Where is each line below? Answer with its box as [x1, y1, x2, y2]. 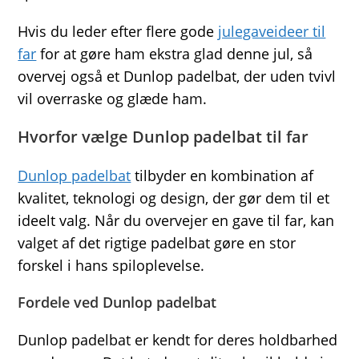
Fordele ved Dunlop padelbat [18, 292, 217, 312]
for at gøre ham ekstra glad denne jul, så [36, 43, 313, 63]
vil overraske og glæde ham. [18, 88, 208, 108]
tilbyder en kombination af [131, 165, 314, 185]
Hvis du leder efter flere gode [18, 21, 219, 41]
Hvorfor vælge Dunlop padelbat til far [18, 125, 309, 147]
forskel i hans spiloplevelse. [18, 255, 205, 275]
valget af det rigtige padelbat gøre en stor [18, 232, 296, 252]
